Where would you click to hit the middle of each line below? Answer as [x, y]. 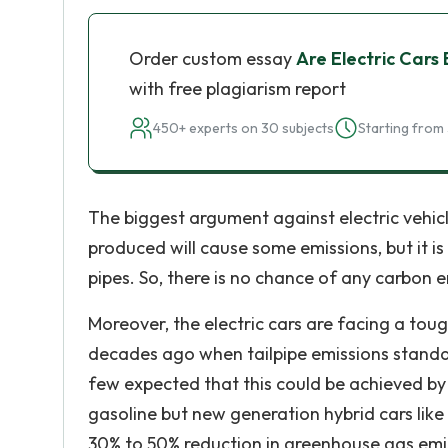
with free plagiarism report [237, 88]
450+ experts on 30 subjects [243, 128]
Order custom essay [212, 58]
